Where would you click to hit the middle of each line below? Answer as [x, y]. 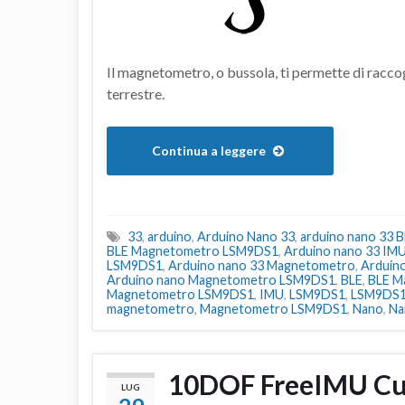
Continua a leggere [210, 151]
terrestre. [136, 94]
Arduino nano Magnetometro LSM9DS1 [221, 280]
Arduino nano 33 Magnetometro [262, 266]
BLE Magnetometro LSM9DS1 [193, 251]
